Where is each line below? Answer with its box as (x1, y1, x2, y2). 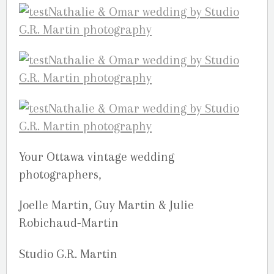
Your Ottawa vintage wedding (19, 150, 174, 165)
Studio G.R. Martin (19, 246, 117, 261)
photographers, (19, 168, 101, 182)
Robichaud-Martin (19, 216, 119, 231)
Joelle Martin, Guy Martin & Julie (19, 198, 194, 213)
